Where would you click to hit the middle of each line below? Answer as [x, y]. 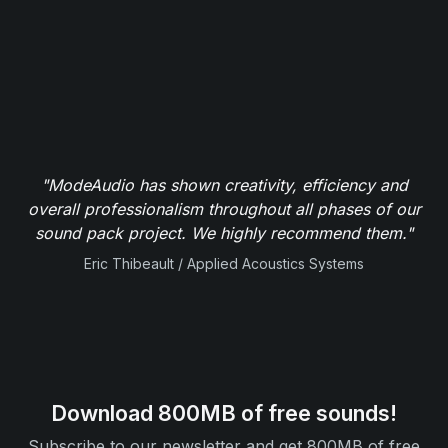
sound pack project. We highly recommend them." [224, 232]
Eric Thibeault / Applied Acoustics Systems [224, 263]
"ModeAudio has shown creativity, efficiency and [224, 184]
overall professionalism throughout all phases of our [224, 208]
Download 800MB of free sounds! [224, 413]
